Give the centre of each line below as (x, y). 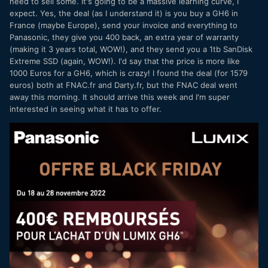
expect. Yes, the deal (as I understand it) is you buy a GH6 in (124, 13)
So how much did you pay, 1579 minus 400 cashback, (121, 19)
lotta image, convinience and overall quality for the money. (131, 7)
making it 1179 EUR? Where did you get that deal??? (118, 31)
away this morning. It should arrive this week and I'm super (120, 97)
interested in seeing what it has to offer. (86, 109)
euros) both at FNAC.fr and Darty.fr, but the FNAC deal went (124, 85)
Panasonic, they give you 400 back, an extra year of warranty (124, 37)
